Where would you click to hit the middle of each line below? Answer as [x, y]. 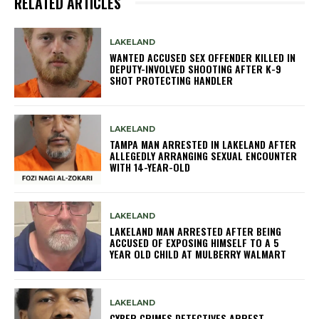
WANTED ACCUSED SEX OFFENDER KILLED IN [203, 58]
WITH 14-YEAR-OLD [150, 167]
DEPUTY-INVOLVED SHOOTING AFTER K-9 [196, 69]
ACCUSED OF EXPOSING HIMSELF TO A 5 [195, 243]
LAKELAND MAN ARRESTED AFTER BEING [196, 231]
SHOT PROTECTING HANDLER [172, 80]
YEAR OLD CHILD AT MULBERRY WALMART [198, 254]
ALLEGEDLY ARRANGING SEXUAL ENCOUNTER [204, 156]
